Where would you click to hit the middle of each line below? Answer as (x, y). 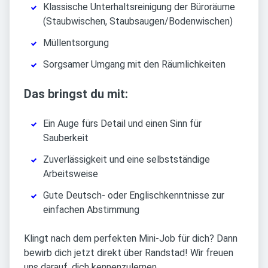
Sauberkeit (66, 138)
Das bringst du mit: (76, 94)
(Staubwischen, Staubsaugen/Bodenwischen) (138, 22)
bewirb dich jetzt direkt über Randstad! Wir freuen (129, 253)
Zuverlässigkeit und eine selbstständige (127, 160)
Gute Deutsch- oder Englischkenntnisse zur (134, 196)
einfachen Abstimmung (91, 210)
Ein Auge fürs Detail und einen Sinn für (122, 124)
